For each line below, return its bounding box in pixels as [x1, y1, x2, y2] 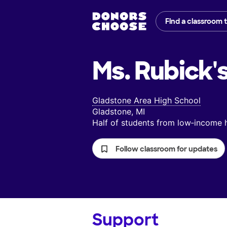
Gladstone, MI [92, 106, 145, 117]
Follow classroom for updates [116, 144, 217, 154]
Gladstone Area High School [92, 95, 201, 106]
